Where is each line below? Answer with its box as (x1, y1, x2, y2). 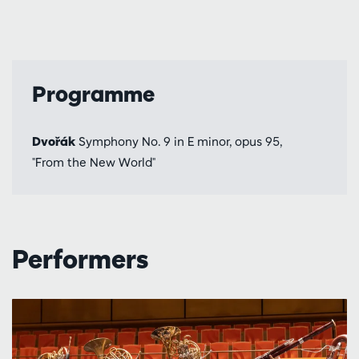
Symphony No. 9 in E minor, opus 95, (75, 133, 282, 149)
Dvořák (32, 133, 75, 149)
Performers (12, 243, 148, 276)
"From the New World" (32, 154, 155, 170)
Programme (32, 79, 155, 107)
